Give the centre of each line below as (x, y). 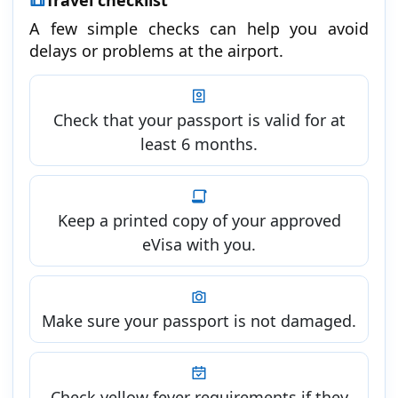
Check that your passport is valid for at (199, 119)
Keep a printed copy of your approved (199, 220)
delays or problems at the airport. (156, 50)
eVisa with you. (199, 244)
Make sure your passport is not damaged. (199, 320)
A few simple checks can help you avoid (199, 28)
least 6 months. (199, 143)
